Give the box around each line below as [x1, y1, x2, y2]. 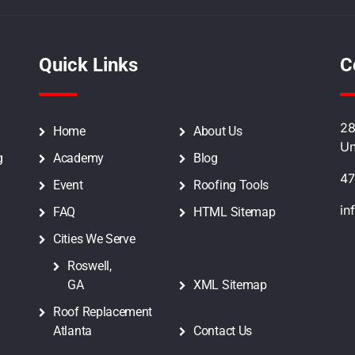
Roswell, [67, 258, 112, 274]
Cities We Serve [53, 231, 136, 247]
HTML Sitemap [193, 204, 276, 220]
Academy [53, 151, 104, 166]
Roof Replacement [53, 304, 153, 320]
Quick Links [39, 53, 138, 76]
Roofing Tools [193, 177, 269, 193]
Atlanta [53, 323, 92, 339]
